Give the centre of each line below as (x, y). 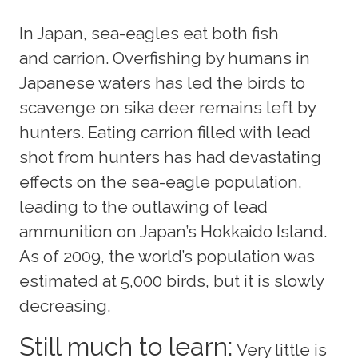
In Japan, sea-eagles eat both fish (149, 33)
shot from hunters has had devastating (170, 157)
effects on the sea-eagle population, (161, 181)
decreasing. (67, 305)
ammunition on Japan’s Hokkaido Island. (173, 231)
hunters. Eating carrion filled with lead (165, 132)
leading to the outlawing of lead (143, 206)
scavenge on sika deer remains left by (167, 107)
